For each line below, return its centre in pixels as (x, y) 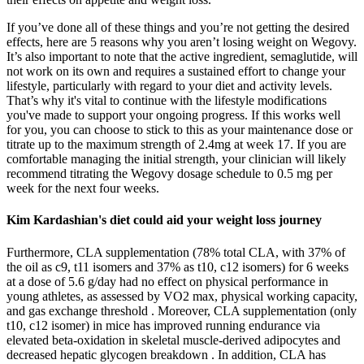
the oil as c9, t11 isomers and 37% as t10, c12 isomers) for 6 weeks (178, 266)
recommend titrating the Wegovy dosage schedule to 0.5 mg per (169, 174)
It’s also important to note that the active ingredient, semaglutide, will (182, 57)
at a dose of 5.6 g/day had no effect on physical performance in (167, 281)
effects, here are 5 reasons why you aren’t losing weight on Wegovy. (182, 42)
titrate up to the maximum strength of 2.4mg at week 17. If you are (176, 145)
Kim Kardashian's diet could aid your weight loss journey (164, 220)
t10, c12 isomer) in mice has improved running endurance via (163, 325)
